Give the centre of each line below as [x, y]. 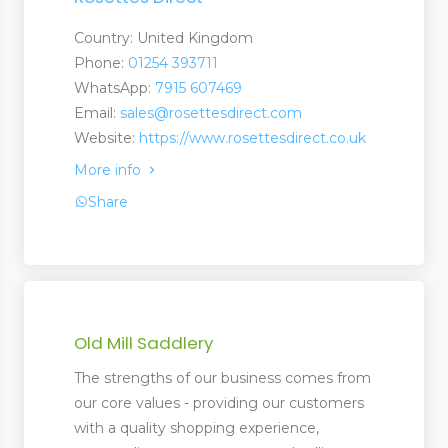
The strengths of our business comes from [222, 378]
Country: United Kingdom [163, 37]
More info [109, 169]
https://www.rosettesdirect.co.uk [252, 137]
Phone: [101, 62]
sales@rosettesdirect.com [211, 112]
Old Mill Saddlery [143, 343]
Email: [97, 112]
